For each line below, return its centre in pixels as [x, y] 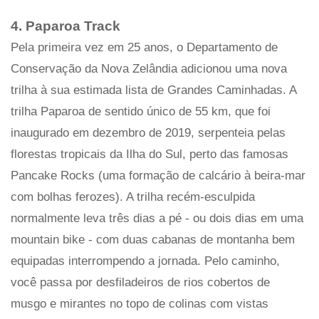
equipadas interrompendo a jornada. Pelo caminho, [145, 261]
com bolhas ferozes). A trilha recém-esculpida [133, 197]
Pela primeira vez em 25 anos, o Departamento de [144, 48]
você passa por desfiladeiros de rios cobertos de [140, 283]
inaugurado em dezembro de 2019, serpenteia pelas [148, 133]
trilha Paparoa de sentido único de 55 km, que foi [141, 112]
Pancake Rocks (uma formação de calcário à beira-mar [158, 176]
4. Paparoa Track [66, 26]
